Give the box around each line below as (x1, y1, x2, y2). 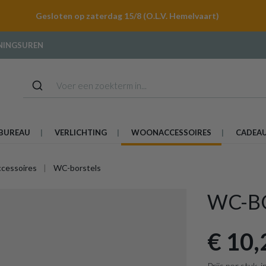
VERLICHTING (55, 128, 107, 137)
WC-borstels (53, 163, 101, 173)
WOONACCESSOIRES (131, 128, 211, 137)
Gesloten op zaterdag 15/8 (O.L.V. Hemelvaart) (35, 11, 219, 21)
